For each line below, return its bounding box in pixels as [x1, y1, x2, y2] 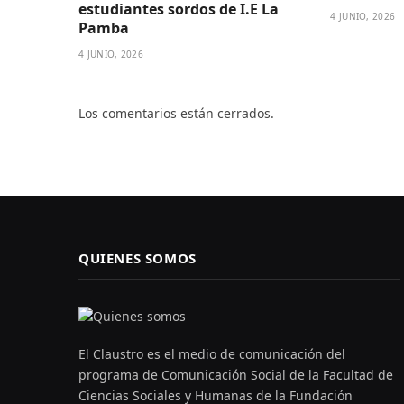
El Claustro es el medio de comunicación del [78, 345, 345, 363]
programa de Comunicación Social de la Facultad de [78, 366, 393, 384]
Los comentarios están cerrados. [78, 105, 274, 123]
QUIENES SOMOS [78, 249, 197, 268]
